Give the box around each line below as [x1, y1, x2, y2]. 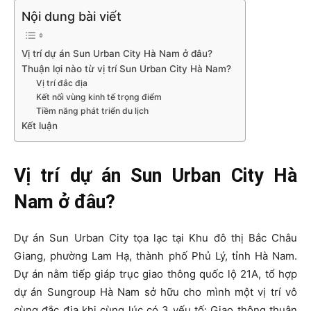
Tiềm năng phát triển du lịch [36, 106, 149, 117]
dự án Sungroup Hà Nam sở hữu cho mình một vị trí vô [14, 285, 297, 299]
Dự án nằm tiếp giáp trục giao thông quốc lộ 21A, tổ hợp [14, 267, 297, 280]
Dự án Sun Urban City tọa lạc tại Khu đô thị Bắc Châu [14, 230, 297, 244]
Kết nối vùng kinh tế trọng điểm [36, 92, 162, 103]
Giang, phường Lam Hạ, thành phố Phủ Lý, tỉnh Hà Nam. [14, 249, 297, 262]
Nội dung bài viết [22, 8, 121, 24]
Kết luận [22, 120, 58, 132]
